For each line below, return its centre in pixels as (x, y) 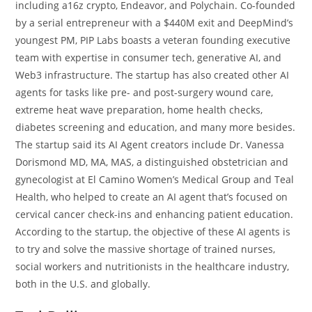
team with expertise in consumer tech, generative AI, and (149, 57)
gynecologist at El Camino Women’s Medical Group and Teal (155, 179)
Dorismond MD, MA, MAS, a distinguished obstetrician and (152, 162)
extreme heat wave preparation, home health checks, (139, 109)
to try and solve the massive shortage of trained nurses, (146, 249)
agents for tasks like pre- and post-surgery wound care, (145, 92)
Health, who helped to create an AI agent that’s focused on (152, 196)
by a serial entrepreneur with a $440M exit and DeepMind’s (155, 22)
